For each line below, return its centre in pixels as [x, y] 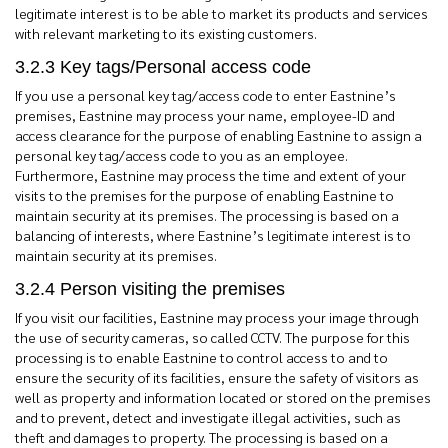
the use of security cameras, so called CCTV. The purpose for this [212, 337]
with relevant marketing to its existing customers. [166, 33]
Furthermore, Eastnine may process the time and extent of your [210, 175]
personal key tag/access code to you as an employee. [181, 155]
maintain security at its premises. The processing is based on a [207, 215]
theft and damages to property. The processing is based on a [201, 437]
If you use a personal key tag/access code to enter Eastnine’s [205, 95]
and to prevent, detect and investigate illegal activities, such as [208, 417]
